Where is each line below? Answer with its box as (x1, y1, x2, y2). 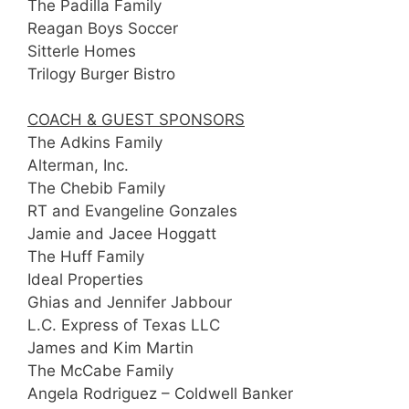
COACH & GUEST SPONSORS (27, 110, 245, 130)
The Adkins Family (27, 133, 163, 152)
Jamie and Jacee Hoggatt (27, 225, 216, 244)
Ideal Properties (27, 270, 143, 289)
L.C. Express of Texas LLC (27, 316, 220, 335)
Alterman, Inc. (27, 156, 129, 175)
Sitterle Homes (27, 41, 136, 60)
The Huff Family (27, 247, 144, 267)
